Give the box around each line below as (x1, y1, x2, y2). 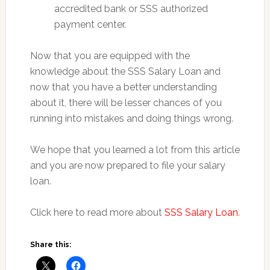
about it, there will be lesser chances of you (30, 96, 222, 108)
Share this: (30, 240, 71, 249)
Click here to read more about (30, 206, 165, 218)
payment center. (54, 18, 126, 30)
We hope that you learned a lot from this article (30, 143, 240, 155)
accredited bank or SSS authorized (54, 2, 208, 14)
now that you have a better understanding (30, 81, 217, 93)
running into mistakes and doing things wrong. (30, 112, 233, 124)
